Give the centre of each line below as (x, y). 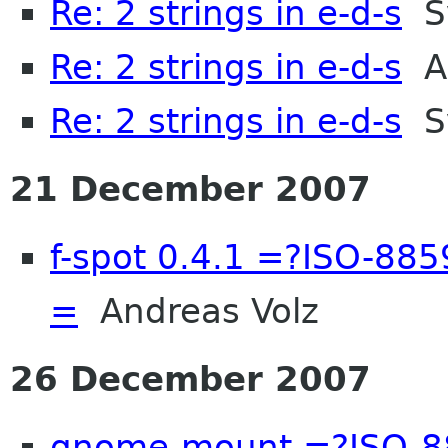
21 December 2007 (190, 188)
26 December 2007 (190, 378)
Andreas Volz (198, 310)
